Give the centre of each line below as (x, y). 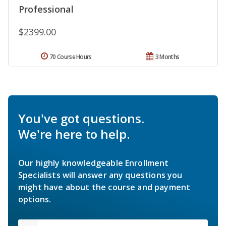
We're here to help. (74, 134)
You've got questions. (81, 118)
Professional (46, 9)
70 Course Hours (71, 56)
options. (35, 199)
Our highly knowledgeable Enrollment (94, 163)
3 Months (167, 56)
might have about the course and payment (104, 187)
